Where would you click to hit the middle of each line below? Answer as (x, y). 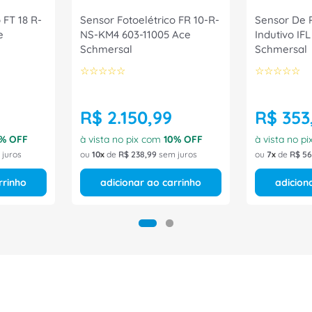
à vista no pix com (122, 139)
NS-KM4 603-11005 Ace (136, 34)
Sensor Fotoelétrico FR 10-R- (150, 20)
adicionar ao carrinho (151, 182)
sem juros (177, 154)
